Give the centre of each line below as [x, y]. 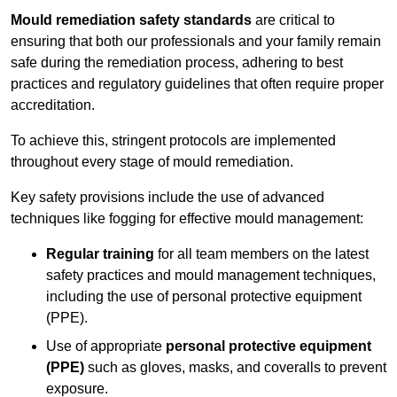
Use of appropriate [106, 346]
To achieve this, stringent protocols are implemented [173, 141]
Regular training [100, 254]
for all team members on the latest [261, 254]
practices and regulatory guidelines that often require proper [197, 84]
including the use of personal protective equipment [204, 297]
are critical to [293, 20]
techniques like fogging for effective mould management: [187, 219]
